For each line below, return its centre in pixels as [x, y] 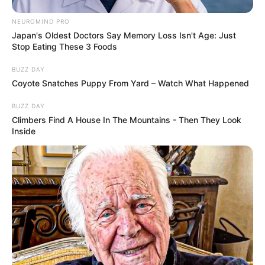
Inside [24, 131]
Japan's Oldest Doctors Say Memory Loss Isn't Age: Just [124, 35]
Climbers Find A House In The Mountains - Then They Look [127, 120]
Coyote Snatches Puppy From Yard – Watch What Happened [130, 83]
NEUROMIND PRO [41, 22]
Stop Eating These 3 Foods [64, 47]
